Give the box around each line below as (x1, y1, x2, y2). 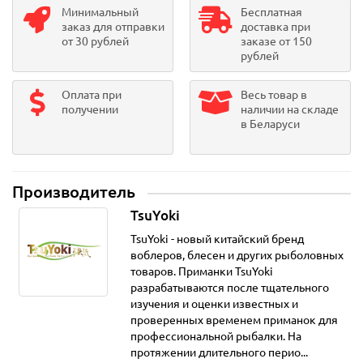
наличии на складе (241, 103, 339, 117)
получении (62, 103, 118, 117)
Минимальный (62, 6, 139, 19)
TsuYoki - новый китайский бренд (130, 233, 304, 246)
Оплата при (62, 88, 122, 102)
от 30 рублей (62, 35, 129, 49)
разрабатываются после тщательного (130, 281, 329, 295)
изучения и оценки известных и (130, 297, 298, 311)
